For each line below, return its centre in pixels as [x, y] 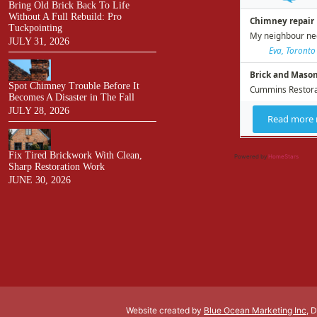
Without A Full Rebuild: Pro [65, 17]
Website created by [165, 310]
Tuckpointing [35, 28]
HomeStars [283, 156]
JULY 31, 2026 [39, 42]
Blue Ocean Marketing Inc [255, 310]
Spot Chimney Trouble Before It [74, 86]
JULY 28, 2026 [39, 111]
